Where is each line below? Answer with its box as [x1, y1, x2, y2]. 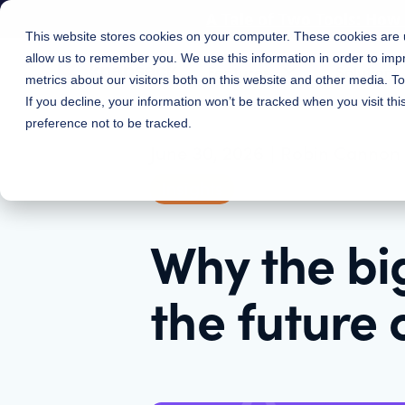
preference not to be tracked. [25, 116, 192, 130]
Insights [161, 174, 224, 200]
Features [206, 59, 270, 82]
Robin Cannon [280, 139, 401, 166]
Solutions [335, 59, 401, 82]
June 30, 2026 [150, 139, 265, 166]
